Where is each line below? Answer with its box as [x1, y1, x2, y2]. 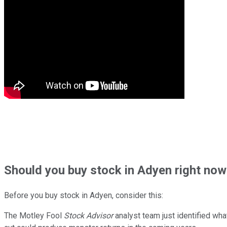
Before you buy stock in [4, 190, 88, 200]
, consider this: [112, 190, 163, 200]
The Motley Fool [4, 210, 64, 220]
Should [4, 163, 45, 177]
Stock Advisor [64, 210, 113, 220]
